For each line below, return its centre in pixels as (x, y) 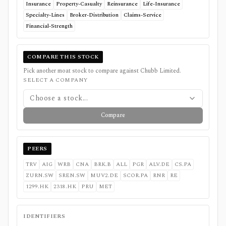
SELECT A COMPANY (55, 80)
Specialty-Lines (45, 15)
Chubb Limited (160, 71)
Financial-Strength (49, 26)
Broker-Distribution (94, 15)
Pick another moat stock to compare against (82, 71)
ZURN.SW (40, 176)
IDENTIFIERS (44, 216)
